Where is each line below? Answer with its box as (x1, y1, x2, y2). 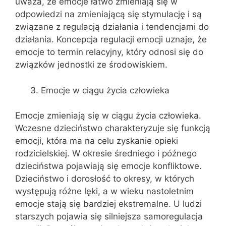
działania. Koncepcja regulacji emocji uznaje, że (15, 34, 207, 44)
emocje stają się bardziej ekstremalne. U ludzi (15, 199, 202, 209)
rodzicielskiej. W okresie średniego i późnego (15, 148, 197, 158)
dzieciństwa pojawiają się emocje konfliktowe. (15, 161, 202, 171)
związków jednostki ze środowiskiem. (15, 60, 167, 70)
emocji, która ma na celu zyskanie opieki (15, 136, 178, 146)
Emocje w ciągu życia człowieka (41, 85, 169, 95)
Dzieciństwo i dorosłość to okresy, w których (15, 174, 194, 184)
